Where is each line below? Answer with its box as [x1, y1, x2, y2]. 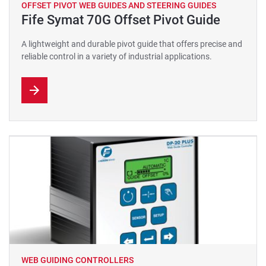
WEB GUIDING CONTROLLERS [21, 255, 134, 265]
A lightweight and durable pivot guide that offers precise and [21, 39, 242, 49]
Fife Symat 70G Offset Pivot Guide [21, 12, 220, 27]
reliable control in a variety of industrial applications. [21, 52, 212, 61]
